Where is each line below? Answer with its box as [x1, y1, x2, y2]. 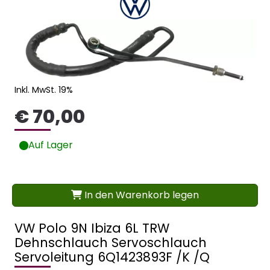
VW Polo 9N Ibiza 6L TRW [14, 219, 169, 237]
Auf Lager [28, 138, 73, 152]
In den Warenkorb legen [82, 188, 199, 202]
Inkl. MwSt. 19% [14, 84, 73, 96]
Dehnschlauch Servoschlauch [14, 234, 207, 252]
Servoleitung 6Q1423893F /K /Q [14, 248, 210, 266]
